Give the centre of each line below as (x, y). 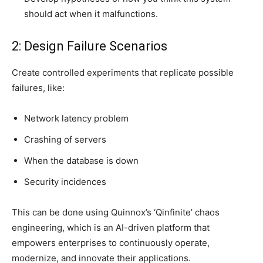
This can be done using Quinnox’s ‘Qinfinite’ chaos (116, 212)
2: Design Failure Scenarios (90, 46)
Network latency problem (77, 118)
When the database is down (82, 160)
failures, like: (39, 87)
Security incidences (66, 181)
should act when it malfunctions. (92, 14)
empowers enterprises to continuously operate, (111, 242)
